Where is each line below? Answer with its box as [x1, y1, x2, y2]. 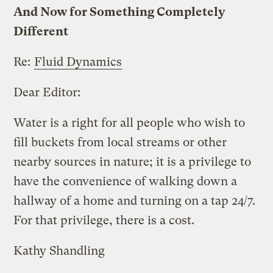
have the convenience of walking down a [13, 174, 238, 188]
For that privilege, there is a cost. [13, 213, 195, 227]
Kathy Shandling [13, 243, 105, 258]
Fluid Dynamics [34, 54, 122, 69]
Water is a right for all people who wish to [13, 115, 246, 130]
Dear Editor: [13, 85, 81, 99]
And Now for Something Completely [13, 4, 226, 19]
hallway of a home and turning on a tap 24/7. [13, 193, 256, 208]
